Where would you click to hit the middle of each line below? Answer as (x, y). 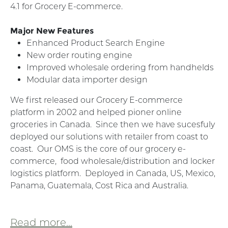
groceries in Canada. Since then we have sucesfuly (112, 124)
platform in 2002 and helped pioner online (96, 112)
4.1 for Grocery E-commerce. (66, 6)
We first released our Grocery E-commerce (96, 100)
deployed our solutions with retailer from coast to (109, 136)
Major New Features (52, 31)
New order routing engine (79, 55)
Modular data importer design (88, 79)
